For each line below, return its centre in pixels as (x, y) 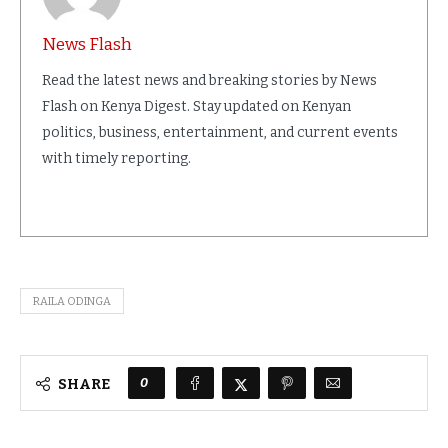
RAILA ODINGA (72, 301)
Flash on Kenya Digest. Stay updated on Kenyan (196, 106)
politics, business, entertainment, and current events (220, 132)
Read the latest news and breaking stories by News (209, 80)
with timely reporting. (116, 158)
